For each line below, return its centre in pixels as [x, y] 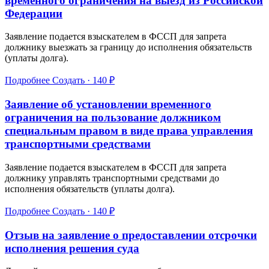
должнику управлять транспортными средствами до [112, 178]
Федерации [34, 13]
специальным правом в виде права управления [129, 131]
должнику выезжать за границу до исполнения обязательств [128, 47]
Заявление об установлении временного [108, 104]
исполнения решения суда [72, 248]
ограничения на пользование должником [113, 118]
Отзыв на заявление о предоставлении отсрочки [131, 235]
